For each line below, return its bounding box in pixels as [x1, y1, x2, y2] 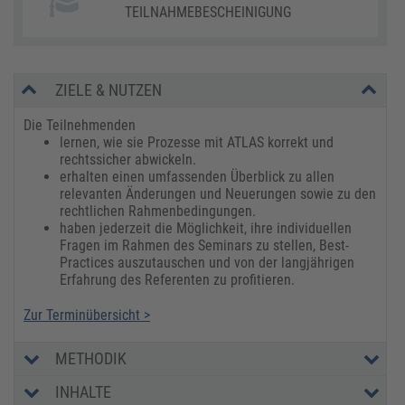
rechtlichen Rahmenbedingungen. [60, 202, 256, 220]
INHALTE [55, 381, 111, 401]
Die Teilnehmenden [24, 116, 136, 134]
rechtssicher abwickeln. [60, 150, 196, 168]
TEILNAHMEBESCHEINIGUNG [125, 3, 292, 21]
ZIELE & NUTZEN [55, 80, 162, 99]
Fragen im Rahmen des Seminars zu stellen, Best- [60, 236, 349, 254]
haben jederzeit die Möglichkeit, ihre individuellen [60, 219, 352, 237]
